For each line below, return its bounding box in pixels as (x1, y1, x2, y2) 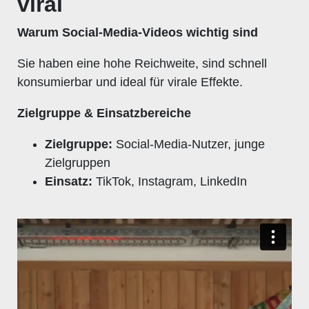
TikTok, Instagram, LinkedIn (92, 174, 247, 188)
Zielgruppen (45, 155, 110, 170)
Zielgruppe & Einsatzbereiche (17, 106, 191, 120)
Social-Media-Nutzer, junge (112, 137, 265, 151)
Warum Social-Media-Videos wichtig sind (17, 25, 258, 39)
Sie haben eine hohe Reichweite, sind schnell (17, 56, 267, 70)
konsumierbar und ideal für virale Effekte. (17, 74, 243, 89)
